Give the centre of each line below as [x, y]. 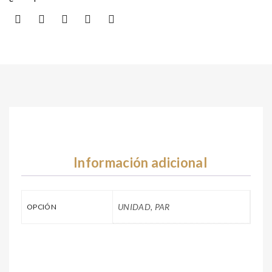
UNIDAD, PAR [144, 206]
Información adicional [140, 163]
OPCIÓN [42, 206]
